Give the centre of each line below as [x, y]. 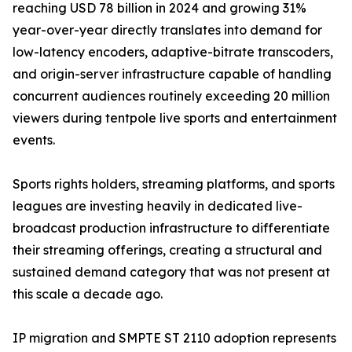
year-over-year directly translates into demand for [167, 30]
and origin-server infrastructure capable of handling [172, 74]
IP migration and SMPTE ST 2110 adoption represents [174, 338]
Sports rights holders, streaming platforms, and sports [174, 184]
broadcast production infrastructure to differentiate [171, 228]
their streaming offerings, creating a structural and [167, 250]
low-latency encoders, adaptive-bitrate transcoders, [173, 52]
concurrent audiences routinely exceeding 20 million [171, 96]
